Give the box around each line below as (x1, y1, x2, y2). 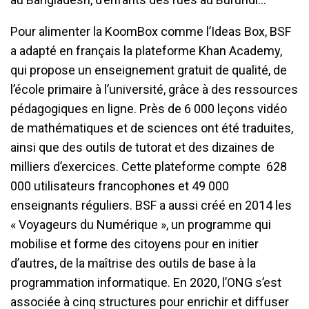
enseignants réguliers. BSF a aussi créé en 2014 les (10, 198, 292, 213)
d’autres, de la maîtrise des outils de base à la (10, 256, 256, 271)
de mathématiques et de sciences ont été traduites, (10, 121, 293, 136)
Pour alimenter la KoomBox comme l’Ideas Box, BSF (10, 24, 291, 39)
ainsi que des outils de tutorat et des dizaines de (10, 140, 275, 155)
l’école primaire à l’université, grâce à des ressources (10, 82, 298, 97)
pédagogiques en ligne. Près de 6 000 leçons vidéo (10, 101, 287, 117)
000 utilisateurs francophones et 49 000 (10, 179, 229, 194)
